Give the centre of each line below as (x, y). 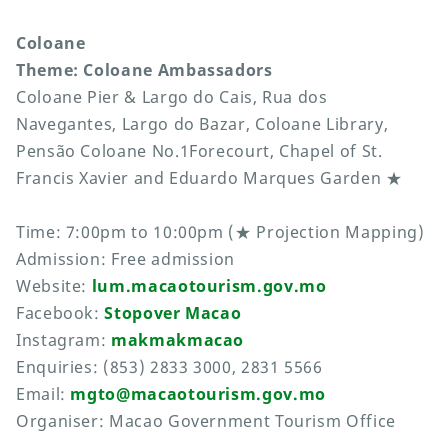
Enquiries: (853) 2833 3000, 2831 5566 (169, 367)
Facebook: (60, 313)
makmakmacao (178, 340)
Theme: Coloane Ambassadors (144, 70)
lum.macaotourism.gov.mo (209, 286)
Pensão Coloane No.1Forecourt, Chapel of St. (199, 151)
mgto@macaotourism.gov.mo (198, 394)
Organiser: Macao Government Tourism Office (206, 421)
